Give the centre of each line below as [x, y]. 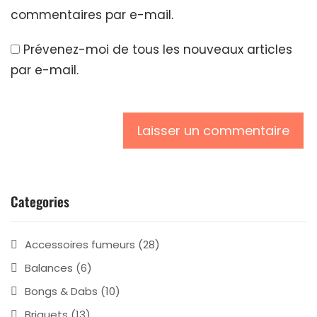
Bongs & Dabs [61, 291]
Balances [49, 267]
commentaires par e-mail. [92, 15]
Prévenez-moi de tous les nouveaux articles [158, 49]
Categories [40, 201]
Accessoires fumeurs [80, 244]
